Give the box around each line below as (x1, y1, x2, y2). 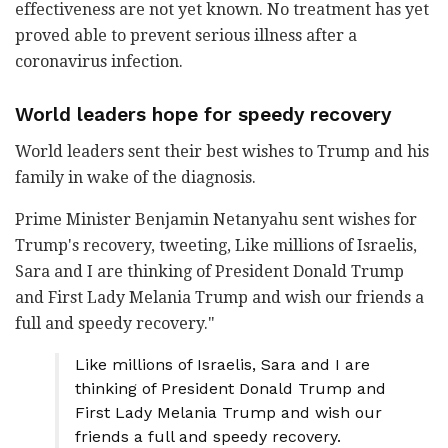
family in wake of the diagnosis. (15, 167, 256, 187)
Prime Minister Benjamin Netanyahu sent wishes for (15, 209, 417, 229)
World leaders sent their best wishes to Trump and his (15, 141, 429, 161)
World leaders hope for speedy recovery (15, 103, 391, 126)
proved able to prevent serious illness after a (15, 26, 357, 46)
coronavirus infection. (15, 52, 183, 72)
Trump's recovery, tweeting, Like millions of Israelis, (15, 235, 417, 255)
